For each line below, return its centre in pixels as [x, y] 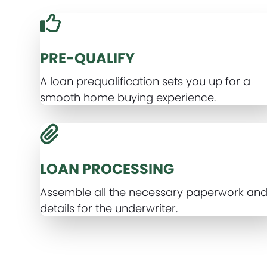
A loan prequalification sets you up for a [145, 81]
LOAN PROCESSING [107, 169]
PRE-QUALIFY [88, 58]
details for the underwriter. [109, 208]
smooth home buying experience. [128, 97]
